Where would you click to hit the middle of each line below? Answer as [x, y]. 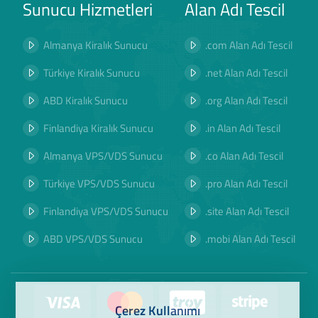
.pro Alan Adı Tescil [246, 184]
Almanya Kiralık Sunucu [96, 45]
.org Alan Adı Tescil [246, 101]
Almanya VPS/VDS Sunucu [103, 156]
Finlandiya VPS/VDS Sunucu [106, 212]
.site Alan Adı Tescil [247, 212]
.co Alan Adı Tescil [244, 156]
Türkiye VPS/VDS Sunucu [99, 184]
